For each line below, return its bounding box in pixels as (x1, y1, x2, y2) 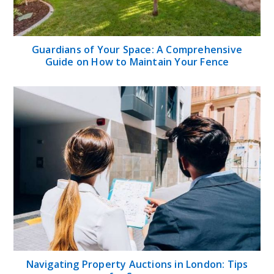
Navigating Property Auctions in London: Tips (26, 257, 248, 271)
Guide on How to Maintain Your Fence (45, 54, 229, 68)
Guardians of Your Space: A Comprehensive (31, 42, 242, 56)
